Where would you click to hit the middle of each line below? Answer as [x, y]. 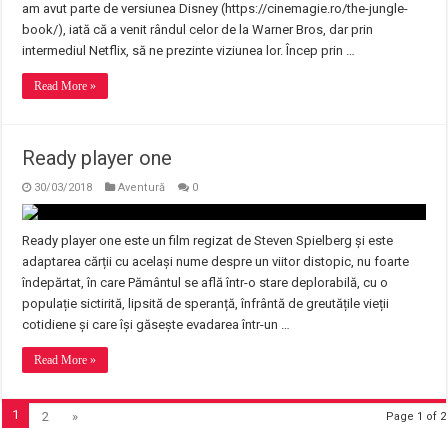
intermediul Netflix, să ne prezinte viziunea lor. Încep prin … [189, 50]
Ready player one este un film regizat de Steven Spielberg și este [208, 240]
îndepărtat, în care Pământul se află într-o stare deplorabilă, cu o [205, 282]
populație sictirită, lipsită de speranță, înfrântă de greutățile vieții [206, 303]
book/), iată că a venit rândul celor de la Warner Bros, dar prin [198, 29]
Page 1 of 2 [415, 416]
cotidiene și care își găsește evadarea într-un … [156, 324]
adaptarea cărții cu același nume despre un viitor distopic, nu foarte [216, 261]
